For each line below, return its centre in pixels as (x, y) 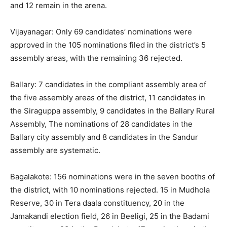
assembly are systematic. (55, 150)
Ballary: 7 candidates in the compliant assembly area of (108, 84)
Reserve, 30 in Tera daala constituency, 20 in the (97, 203)
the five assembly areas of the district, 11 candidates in (108, 98)
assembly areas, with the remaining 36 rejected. (96, 58)
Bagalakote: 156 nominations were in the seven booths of (112, 177)
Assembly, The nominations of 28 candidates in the (101, 124)
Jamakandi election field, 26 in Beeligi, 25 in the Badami (110, 216)
